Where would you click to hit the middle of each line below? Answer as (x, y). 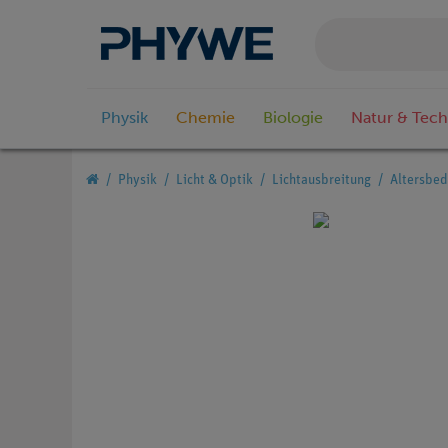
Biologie (293, 118)
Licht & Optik (214, 181)
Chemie (205, 118)
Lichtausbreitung (321, 181)
